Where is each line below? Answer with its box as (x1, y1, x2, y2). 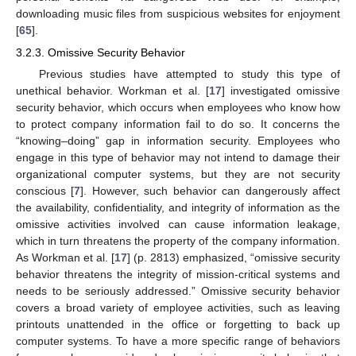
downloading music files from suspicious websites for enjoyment (16, 6, 340, 20)
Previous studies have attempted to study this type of (38, 68, 340, 81)
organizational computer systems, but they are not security (16, 168, 340, 181)
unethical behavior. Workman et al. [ (16, 84, 209, 98)
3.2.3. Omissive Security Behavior (16, 46, 185, 60)
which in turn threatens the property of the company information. (16, 234, 340, 248)
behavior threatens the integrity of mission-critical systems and (16, 268, 340, 281)
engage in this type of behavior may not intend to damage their (16, 151, 340, 164)
